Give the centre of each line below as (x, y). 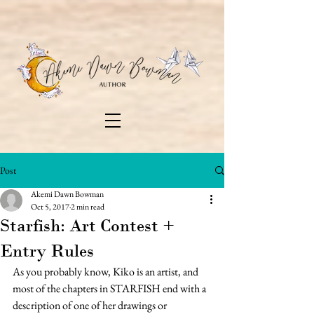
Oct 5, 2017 (50, 207)
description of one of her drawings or (91, 305)
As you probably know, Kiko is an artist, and (107, 272)
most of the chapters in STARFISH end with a (110, 288)
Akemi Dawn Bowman (67, 194)
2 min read (88, 207)
